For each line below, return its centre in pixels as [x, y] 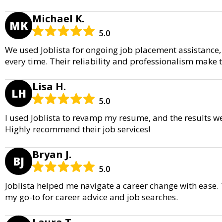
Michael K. [58, 18]
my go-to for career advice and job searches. [91, 197]
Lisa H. [49, 86]
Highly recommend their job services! [78, 129]
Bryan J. [52, 154]
